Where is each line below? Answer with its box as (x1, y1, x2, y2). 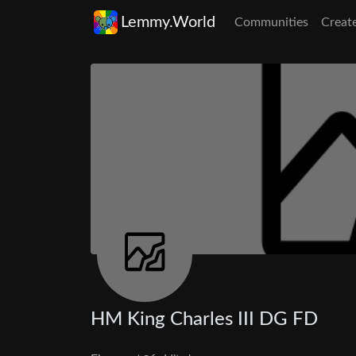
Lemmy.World (121, 14, 215, 30)
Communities (234, 16, 308, 29)
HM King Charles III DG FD (91, 310, 318, 329)
